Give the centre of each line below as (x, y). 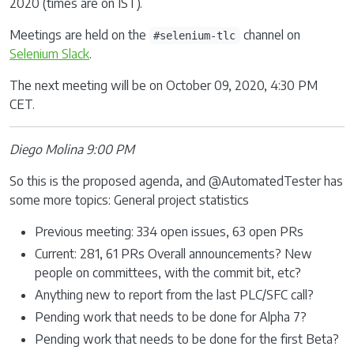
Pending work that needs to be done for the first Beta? (187, 339)
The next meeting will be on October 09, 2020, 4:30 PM (164, 85)
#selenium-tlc (195, 36)
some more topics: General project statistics (129, 200)
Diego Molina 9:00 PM (72, 149)
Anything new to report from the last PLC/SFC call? (174, 295)
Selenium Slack (49, 54)
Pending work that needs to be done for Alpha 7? (171, 317)
